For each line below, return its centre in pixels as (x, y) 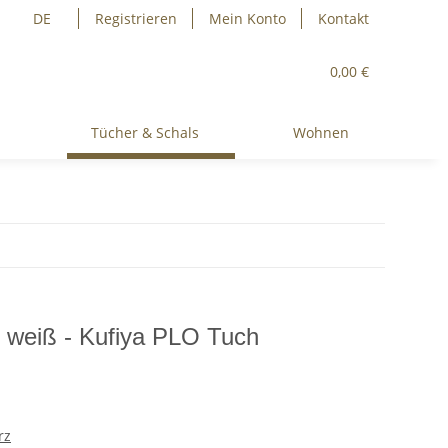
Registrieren (136, 18)
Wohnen (320, 132)
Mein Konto (247, 18)
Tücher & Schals (145, 132)
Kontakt (343, 18)
